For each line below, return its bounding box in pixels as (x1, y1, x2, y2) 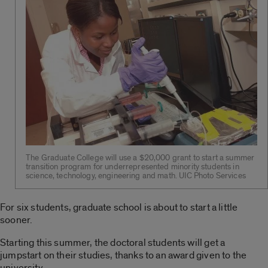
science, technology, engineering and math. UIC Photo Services (26, 170, 246, 181)
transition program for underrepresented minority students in (26, 161, 239, 172)
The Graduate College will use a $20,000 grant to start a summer (26, 152, 255, 163)
